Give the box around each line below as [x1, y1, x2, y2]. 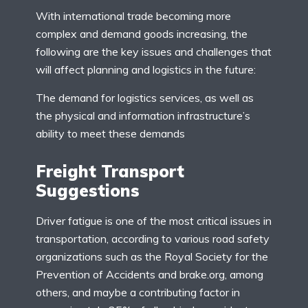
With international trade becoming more [36, 8, 231, 23]
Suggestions [36, 180, 140, 201]
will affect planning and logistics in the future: [36, 62, 256, 76]
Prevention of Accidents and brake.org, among [36, 267, 263, 282]
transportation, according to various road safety [36, 232, 269, 246]
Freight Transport [36, 161, 184, 182]
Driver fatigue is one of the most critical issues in [36, 214, 272, 228]
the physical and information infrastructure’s [36, 108, 250, 122]
